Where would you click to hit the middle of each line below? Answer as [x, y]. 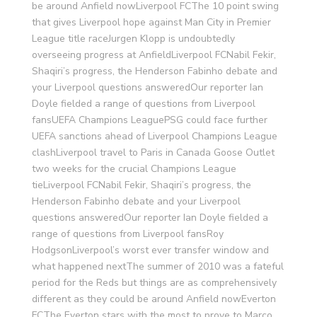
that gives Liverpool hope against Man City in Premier [151, 22]
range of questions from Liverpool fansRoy [127, 234]
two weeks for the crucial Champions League [134, 169]
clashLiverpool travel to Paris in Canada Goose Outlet [153, 152]
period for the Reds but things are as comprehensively [154, 283]
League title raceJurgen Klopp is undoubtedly [133, 39]
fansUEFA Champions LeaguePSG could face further [149, 120]
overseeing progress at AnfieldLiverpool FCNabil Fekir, [154, 55]
